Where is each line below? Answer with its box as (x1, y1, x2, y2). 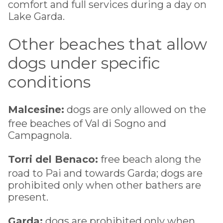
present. (8, 191, 48, 203)
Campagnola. (8, 129, 72, 141)
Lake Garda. (8, 10, 65, 22)
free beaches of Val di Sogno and (8, 117, 166, 129)
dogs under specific (8, 53, 160, 73)
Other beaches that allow (8, 34, 207, 54)
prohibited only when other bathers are (8, 179, 201, 191)
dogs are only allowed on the (64, 103, 206, 115)
